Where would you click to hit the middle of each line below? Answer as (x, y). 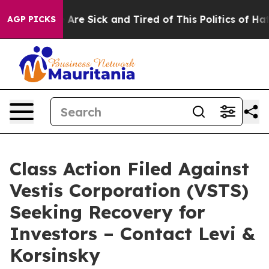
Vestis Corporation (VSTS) (129, 190)
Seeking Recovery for (107, 212)
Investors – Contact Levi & (132, 234)
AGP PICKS (32, 19)
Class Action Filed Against (129, 169)
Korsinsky (55, 255)
